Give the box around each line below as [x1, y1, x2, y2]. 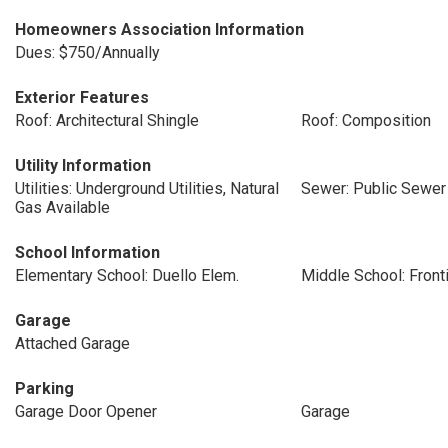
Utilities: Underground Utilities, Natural [15, 179, 279, 198]
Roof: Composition [300, 111, 431, 130]
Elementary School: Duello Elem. [15, 266, 239, 285]
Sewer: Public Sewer [300, 179, 446, 198]
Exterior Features [15, 88, 149, 107]
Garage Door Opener [15, 402, 157, 421]
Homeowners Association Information [15, 20, 304, 39]
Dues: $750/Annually [15, 43, 160, 62]
